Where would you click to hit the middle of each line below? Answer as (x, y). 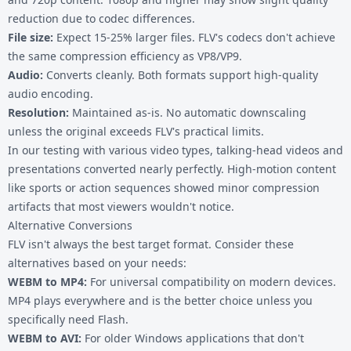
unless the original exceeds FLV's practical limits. (136, 131)
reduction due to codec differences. (101, 18)
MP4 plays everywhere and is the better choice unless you (160, 300)
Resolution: (38, 112)
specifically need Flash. (68, 319)
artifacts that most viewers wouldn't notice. (121, 206)
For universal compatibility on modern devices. (212, 281)
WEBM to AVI (43, 338)
